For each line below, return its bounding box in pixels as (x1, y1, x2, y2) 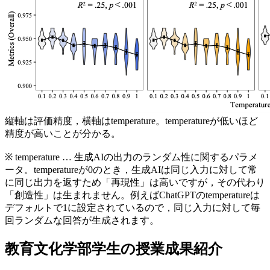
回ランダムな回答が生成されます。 (5, 215, 159, 226)
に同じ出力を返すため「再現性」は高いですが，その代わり (5, 177, 265, 188)
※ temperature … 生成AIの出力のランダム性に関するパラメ (5, 152, 258, 163)
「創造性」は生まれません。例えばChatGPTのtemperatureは (5, 190, 260, 201)
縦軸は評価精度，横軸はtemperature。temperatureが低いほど (5, 116, 258, 127)
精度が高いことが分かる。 (5, 128, 121, 139)
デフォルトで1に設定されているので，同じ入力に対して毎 (5, 202, 260, 213)
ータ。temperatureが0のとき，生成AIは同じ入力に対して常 (5, 165, 257, 175)
